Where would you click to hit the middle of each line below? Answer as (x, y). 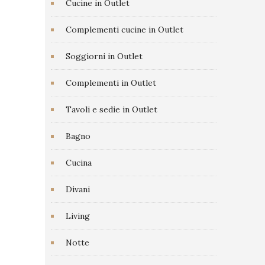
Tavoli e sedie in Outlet (112, 109)
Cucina (79, 163)
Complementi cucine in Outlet (125, 30)
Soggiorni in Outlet (104, 56)
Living (78, 216)
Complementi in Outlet (111, 83)
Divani (78, 189)
